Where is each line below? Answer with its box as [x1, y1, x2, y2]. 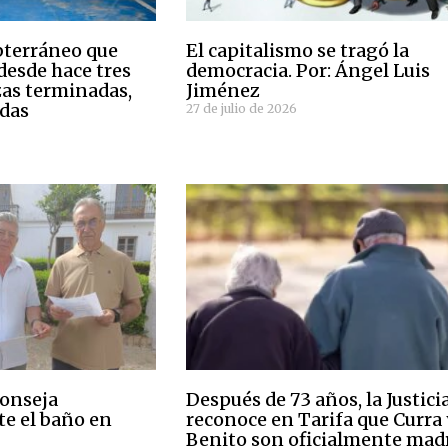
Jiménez [186, 78, 261, 102]
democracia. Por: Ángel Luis [186, 58, 431, 82]
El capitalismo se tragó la [186, 38, 410, 62]
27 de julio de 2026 [186, 100, 298, 116]
